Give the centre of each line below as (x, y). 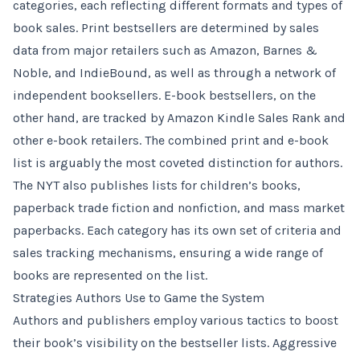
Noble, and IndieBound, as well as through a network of (174, 73)
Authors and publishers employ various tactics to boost (176, 320)
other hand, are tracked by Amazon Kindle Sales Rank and (179, 118)
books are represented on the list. (110, 275)
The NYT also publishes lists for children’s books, (157, 185)
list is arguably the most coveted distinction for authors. (178, 163)
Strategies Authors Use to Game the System (139, 298)
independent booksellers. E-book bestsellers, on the (164, 95)
